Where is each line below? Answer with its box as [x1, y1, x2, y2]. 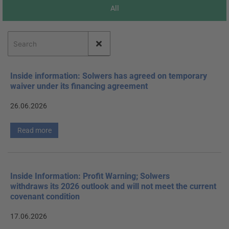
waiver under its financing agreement [10, 81, 148, 91]
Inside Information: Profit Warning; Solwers [10, 171, 170, 181]
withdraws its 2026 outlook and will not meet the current [10, 181, 216, 192]
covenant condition [10, 192, 80, 202]
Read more [17, 126, 52, 134]
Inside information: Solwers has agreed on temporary [10, 71, 207, 81]
